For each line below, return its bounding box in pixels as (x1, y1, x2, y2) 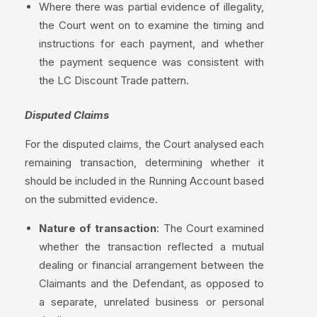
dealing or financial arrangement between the (39, 258, 264, 272)
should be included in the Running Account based (25, 173, 264, 188)
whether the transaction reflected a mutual (39, 239, 264, 253)
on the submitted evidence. (25, 192, 158, 206)
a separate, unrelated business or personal (39, 294, 264, 309)
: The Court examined (156, 221, 265, 235)
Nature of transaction (39, 221, 157, 235)
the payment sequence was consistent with (39, 55, 264, 69)
